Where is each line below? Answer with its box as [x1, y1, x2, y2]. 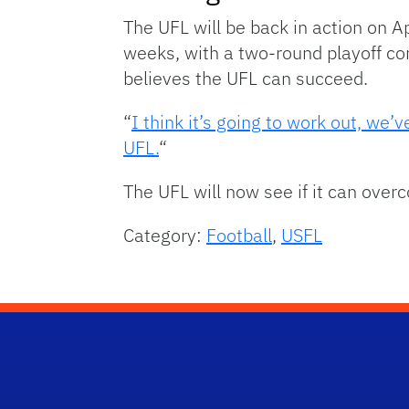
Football [206, 223, 272, 248]
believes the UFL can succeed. [123, 66, 368, 91]
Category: [123, 223, 206, 248]
